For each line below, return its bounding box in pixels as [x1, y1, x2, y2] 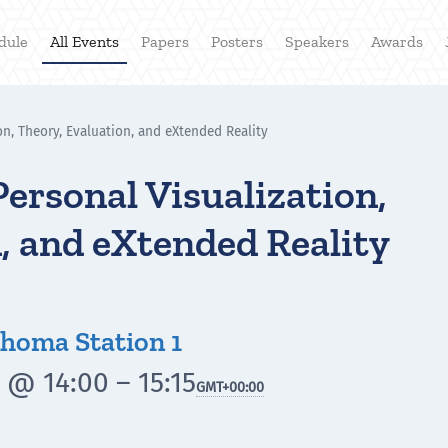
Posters [211, 31, 263, 51]
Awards [371, 31, 423, 51]
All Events [50, 31, 119, 51]
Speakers [285, 31, 349, 51]
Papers [141, 31, 189, 51]
